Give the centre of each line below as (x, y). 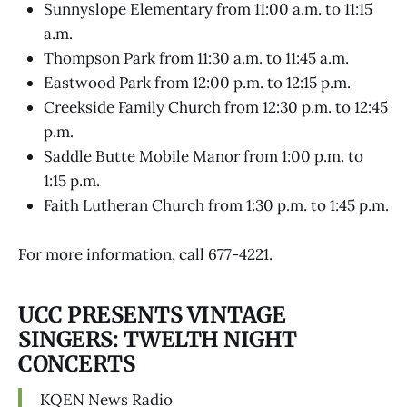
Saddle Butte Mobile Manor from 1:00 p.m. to (203, 157)
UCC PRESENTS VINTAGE (152, 314)
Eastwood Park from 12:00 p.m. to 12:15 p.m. (197, 83)
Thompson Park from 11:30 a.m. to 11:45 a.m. (196, 59)
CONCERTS (77, 363)
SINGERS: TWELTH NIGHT (158, 339)
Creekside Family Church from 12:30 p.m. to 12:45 (216, 108)
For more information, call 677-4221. (145, 255)
